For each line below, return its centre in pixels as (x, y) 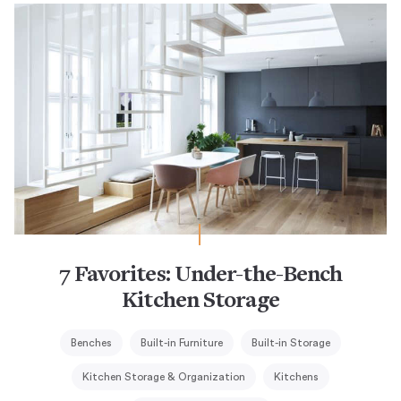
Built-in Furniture (182, 343)
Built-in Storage (291, 343)
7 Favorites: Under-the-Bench (200, 276)
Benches (91, 343)
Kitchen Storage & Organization (164, 377)
